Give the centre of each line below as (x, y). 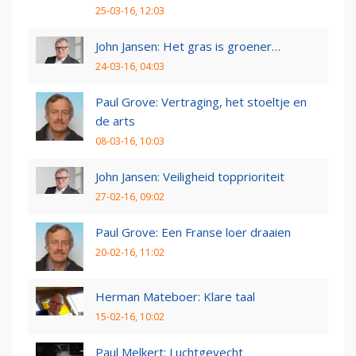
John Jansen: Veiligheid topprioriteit (190, 176)
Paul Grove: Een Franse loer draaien (193, 232)
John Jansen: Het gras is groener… (188, 46)
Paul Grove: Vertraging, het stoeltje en (201, 101)
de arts (115, 120)
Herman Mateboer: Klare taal (175, 296)
